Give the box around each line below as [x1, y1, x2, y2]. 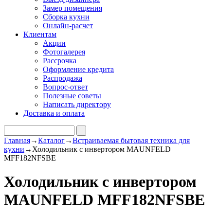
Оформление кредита [43, 65, 114, 73]
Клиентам [23, 30, 56, 38]
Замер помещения [43, 4, 102, 12]
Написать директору [43, 100, 111, 109]
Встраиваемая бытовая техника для [73, 136, 190, 145]
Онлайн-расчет [43, 21, 93, 30]
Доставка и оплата [23, 109, 85, 117]
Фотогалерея [43, 48, 85, 56]
